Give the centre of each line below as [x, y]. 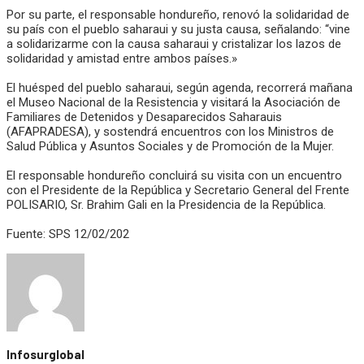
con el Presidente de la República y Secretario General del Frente [178, 191]
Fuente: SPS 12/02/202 [68, 234]
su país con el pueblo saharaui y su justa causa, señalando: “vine [178, 30]
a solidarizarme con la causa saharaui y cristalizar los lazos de [174, 44]
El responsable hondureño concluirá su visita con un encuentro [174, 176]
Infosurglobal [45, 355]
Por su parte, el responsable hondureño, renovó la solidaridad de [178, 15]
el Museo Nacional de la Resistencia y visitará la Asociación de [173, 103]
